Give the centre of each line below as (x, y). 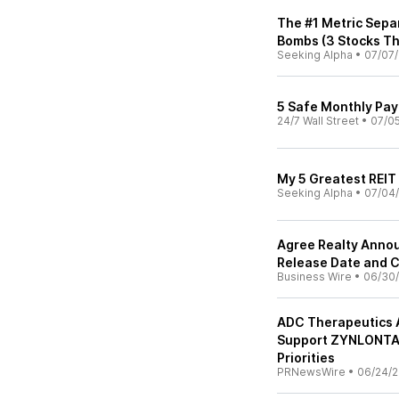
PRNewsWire (311, 372)
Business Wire (314, 277)
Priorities (306, 358)
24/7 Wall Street (318, 121)
